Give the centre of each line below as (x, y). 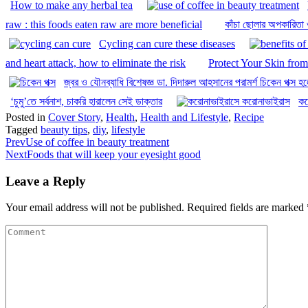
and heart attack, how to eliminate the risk (96, 63)
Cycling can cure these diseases (167, 43)
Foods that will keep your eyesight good (114, 154)
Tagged (23, 129)
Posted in (27, 117)
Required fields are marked (247, 208)
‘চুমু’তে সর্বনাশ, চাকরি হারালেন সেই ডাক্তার (86, 101)
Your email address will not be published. (95, 208)
